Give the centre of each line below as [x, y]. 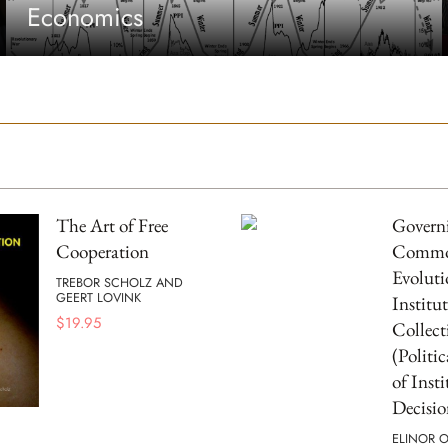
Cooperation [102, 252]
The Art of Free [112, 226]
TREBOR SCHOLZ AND [119, 282]
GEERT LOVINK [98, 297]
